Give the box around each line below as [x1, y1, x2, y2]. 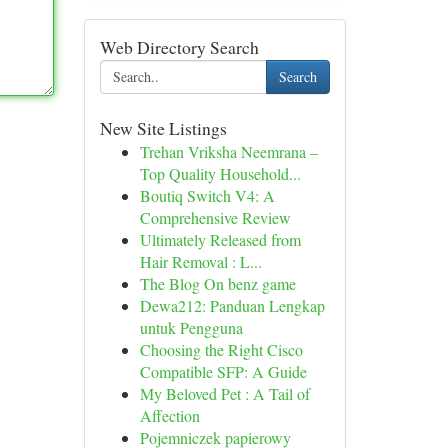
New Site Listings [99, 116, 227, 140]
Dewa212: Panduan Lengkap [139, 295, 325, 316]
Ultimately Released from [139, 229, 301, 250]
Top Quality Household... [139, 163, 301, 184]
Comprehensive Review [139, 207, 291, 228]
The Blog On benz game [139, 273, 296, 294]
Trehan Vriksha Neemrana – [139, 141, 318, 162]
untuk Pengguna [139, 317, 243, 338]
